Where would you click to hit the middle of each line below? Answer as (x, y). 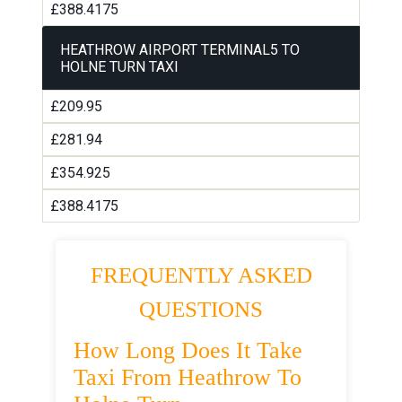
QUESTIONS (201, 310)
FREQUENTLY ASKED (201, 275)
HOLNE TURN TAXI (120, 67)
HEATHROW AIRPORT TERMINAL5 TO (180, 50)
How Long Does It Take (188, 351)
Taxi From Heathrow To (188, 378)
